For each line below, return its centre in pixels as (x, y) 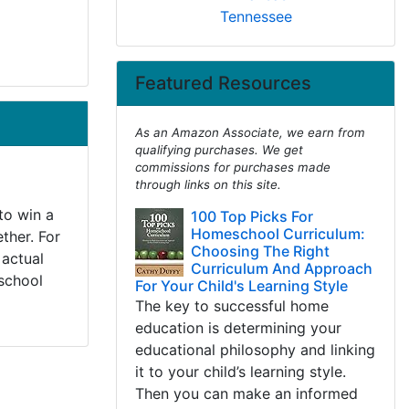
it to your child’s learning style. (241, 372)
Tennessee (256, 16)
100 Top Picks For (252, 216)
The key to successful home (232, 306)
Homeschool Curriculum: (278, 234)
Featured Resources (223, 83)
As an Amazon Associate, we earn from (250, 132)
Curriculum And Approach (282, 268)
